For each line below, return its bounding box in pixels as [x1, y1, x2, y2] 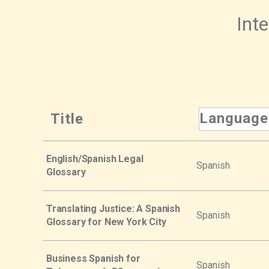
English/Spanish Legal [46, 153, 144, 165]
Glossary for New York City [46, 216, 166, 228]
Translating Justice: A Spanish [46, 202, 180, 214]
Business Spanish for [46, 252, 141, 264]
